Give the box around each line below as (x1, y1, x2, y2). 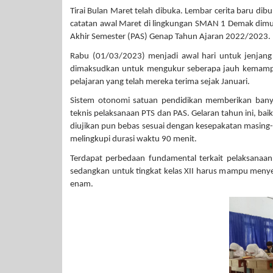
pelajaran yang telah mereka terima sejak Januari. (70, 77, 250, 87)
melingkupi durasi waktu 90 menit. (70, 135, 197, 144)
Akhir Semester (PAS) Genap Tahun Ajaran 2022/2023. (70, 32, 271, 42)
